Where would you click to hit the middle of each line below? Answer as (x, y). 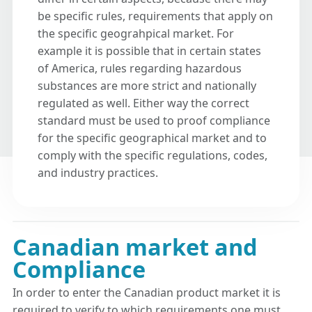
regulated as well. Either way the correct (143, 103)
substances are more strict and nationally (147, 86)
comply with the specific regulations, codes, (153, 156)
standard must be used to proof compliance (154, 121)
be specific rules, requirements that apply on (155, 16)
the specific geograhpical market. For (136, 34)
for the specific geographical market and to (152, 138)
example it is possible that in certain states (149, 51)
